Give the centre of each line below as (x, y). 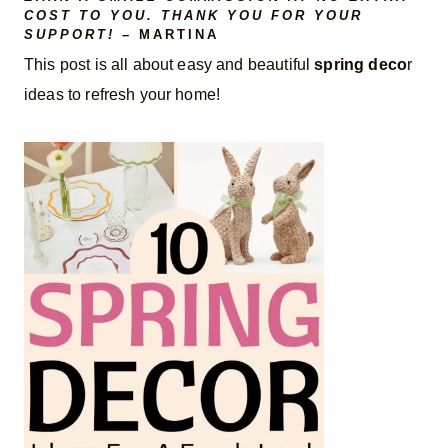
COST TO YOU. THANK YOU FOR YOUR (193, 15)
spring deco (360, 65)
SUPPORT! (73, 34)
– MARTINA (170, 34)
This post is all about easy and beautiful (169, 65)
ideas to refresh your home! (122, 95)
